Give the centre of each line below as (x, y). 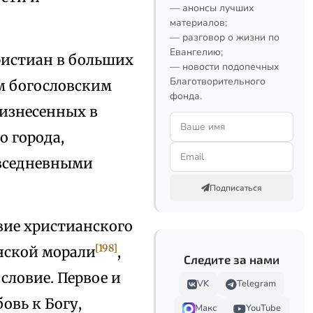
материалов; (198, 23)
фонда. (186, 96)
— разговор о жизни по (225, 37)
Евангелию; (196, 52)
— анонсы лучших (212, 8)
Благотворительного (218, 81)
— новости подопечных (224, 67)
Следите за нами (232, 259)
